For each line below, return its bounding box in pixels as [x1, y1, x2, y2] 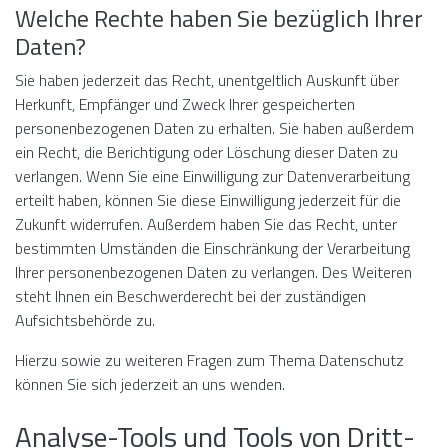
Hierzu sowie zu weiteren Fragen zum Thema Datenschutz [15, 348, 404, 372]
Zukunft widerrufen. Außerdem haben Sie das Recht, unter [15, 212, 397, 236]
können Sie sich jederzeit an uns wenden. [15, 372, 285, 396]
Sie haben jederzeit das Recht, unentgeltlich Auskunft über [15, 68, 399, 92]
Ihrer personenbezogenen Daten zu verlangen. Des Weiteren [15, 260, 412, 284]
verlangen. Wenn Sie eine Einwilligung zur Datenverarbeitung [15, 164, 410, 188]
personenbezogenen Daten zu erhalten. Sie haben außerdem [15, 116, 414, 140]
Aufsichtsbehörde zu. [15, 308, 155, 332]
